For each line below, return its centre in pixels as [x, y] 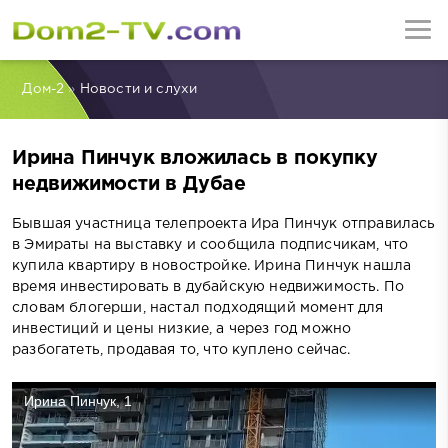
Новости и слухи [138, 89]
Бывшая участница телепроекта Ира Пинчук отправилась [224, 223]
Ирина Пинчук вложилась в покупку [195, 159]
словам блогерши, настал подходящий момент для [198, 307]
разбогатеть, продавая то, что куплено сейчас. [181, 349]
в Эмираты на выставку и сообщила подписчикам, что [210, 244]
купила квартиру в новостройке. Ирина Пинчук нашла [212, 265]
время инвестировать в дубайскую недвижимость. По [208, 286]
